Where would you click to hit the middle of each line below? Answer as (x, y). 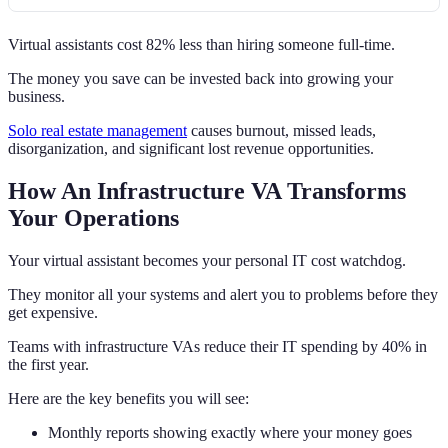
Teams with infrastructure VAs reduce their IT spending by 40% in (217, 347)
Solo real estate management (97, 131)
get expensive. (53, 313)
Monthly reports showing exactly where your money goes (230, 433)
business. (36, 97)
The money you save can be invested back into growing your (200, 79)
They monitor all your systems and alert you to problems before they (223, 295)
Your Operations (93, 218)
